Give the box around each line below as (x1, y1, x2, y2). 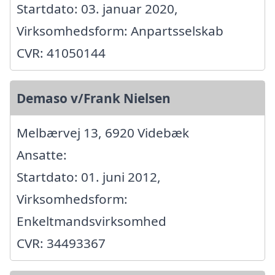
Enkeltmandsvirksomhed (17, 212, 166, 230)
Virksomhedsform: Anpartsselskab (17, 21, 223, 39)
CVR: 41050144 (17, 44, 106, 61)
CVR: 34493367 (17, 234, 106, 252)
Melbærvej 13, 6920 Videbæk (17, 123, 189, 141)
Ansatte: (17, 145, 67, 163)
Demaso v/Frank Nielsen (17, 89, 171, 107)
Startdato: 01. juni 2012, (17, 168, 161, 185)
